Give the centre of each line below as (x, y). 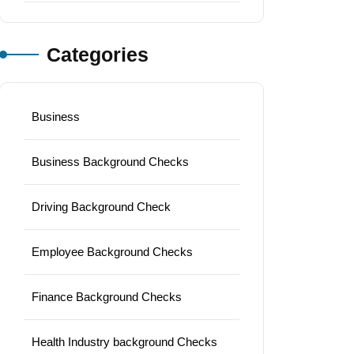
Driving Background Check (101, 206)
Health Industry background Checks (124, 341)
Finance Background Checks (107, 296)
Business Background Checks (110, 161)
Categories (98, 54)
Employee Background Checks (112, 251)
